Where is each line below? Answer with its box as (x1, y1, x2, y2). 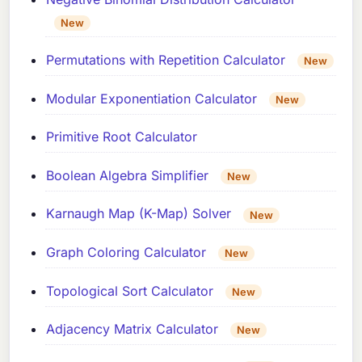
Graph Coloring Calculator (46, 244, 207, 261)
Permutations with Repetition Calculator (46, 52, 286, 69)
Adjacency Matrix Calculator (46, 321, 219, 338)
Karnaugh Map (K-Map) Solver (46, 205, 232, 222)
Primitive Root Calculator (46, 128, 198, 145)
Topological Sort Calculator (46, 282, 214, 299)
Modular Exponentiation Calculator (46, 90, 258, 107)
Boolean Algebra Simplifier (46, 166, 209, 183)
